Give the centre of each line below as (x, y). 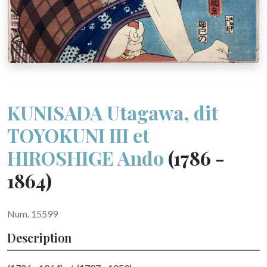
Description (39, 237)
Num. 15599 (32, 214)
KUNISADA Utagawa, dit (113, 112)
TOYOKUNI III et (78, 135)
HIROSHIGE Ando (86, 158)
